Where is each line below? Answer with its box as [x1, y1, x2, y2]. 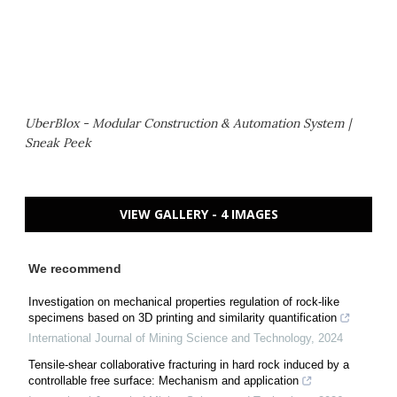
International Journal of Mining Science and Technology [28, 331, 311, 345]
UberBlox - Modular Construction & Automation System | [25, 114, 351, 131]
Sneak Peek [25, 134, 91, 151]
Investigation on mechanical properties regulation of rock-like [28, 294, 339, 308]
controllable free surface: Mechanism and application [28, 373, 299, 387]
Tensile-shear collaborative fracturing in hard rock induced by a [28, 357, 349, 371]
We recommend [28, 261, 121, 276]
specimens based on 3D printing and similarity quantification [28, 310, 337, 324]
